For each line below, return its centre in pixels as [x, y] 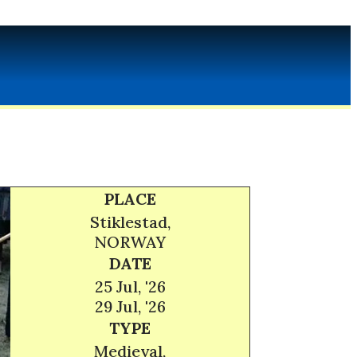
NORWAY [130, 242]
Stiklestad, [130, 222]
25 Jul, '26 [130, 286]
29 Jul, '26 [130, 306]
